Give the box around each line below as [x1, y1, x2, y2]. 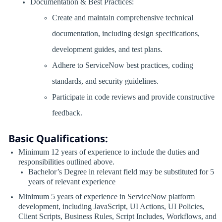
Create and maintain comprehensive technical [52, 13, 193, 22]
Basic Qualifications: [8, 132, 108, 146]
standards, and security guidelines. [52, 77, 162, 86]
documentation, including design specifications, [52, 29, 200, 38]
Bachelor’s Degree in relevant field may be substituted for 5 [28, 167, 214, 176]
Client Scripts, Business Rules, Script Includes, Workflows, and [18, 212, 217, 221]
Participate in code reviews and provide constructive [52, 93, 215, 102]
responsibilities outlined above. [18, 158, 116, 166]
